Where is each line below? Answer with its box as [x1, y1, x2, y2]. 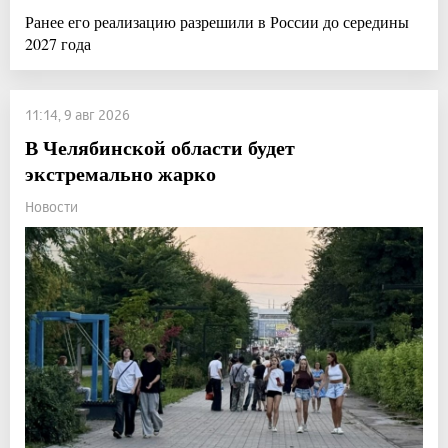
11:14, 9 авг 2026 [25, 106, 130, 124]
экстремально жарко [25, 159, 216, 189]
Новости [25, 198, 78, 216]
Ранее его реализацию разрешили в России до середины [25, 11, 409, 33]
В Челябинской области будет [25, 133, 295, 163]
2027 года [25, 33, 91, 55]
